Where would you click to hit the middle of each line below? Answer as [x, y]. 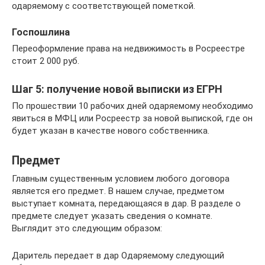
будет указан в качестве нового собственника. [111, 131]
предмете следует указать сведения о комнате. [112, 216]
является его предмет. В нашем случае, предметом [118, 191]
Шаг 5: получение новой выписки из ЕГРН [117, 89]
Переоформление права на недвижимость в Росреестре [128, 49]
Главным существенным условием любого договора [121, 179]
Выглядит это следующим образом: [87, 228]
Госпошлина [41, 32]
